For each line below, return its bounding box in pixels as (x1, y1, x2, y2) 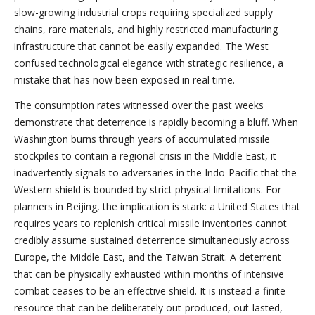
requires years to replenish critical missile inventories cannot (14, 217, 287, 230)
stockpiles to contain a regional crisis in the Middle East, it (14, 149, 276, 162)
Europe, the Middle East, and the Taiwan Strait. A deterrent (14, 250, 281, 264)
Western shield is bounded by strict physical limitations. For (14, 183, 281, 196)
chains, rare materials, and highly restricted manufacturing (14, 22, 278, 36)
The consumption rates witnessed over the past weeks (14, 98, 264, 112)
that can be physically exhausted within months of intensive (14, 267, 284, 281)
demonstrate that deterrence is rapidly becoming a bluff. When (14, 115, 298, 129)
